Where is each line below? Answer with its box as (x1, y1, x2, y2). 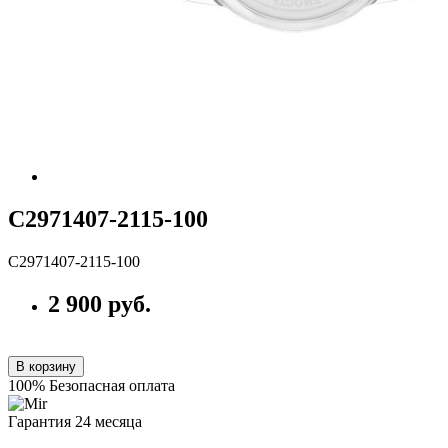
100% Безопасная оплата (8, 376, 175, 394)
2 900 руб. (48, 290, 151, 317)
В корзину (16, 358, 76, 374)
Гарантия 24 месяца (8, 412, 142, 430)
